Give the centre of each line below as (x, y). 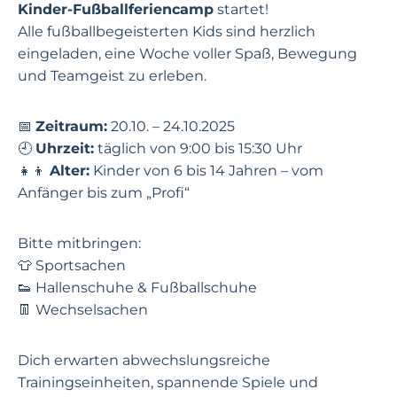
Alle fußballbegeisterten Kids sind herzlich (167, 31)
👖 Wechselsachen (83, 310)
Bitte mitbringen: (79, 243)
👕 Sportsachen (72, 265)
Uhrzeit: (65, 148)
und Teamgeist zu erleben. (112, 76)
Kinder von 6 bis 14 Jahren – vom (206, 171)
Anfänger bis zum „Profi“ (104, 193)
